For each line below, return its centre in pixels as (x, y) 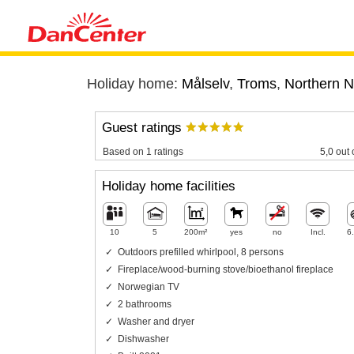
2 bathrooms (144, 304)
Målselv (205, 84)
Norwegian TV (148, 286)
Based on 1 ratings (143, 151)
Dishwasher (143, 339)
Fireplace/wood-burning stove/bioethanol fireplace (225, 269)
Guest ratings (143, 128)
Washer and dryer (156, 321)
